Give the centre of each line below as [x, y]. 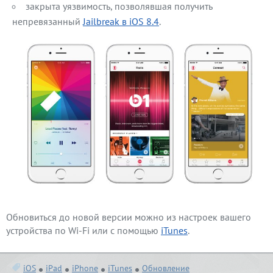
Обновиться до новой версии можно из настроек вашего [129, 217]
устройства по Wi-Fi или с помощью [83, 230]
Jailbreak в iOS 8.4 [121, 21]
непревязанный [48, 21]
